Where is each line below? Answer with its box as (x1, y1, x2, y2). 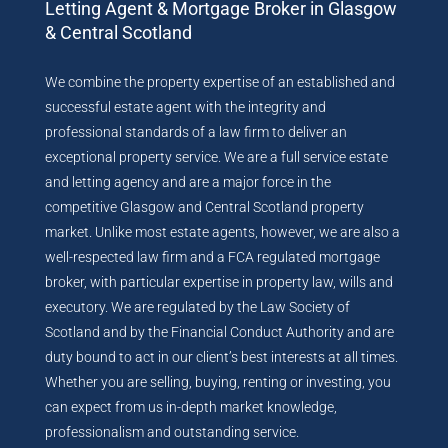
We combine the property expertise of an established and (45, 74, 395, 90)
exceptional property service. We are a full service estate (45, 149, 388, 165)
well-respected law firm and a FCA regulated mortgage (45, 249, 380, 265)
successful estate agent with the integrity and (45, 99, 326, 115)
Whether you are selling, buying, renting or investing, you (45, 374, 391, 390)
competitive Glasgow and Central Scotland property (45, 199, 364, 215)
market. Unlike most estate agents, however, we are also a (45, 224, 400, 240)
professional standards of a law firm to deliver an (45, 124, 347, 140)
